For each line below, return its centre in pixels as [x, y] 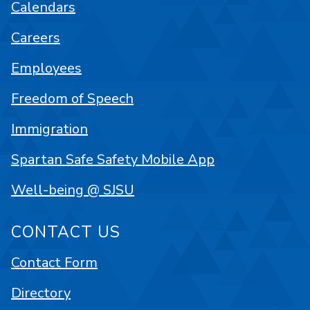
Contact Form [54, 263]
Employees [46, 68]
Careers [36, 38]
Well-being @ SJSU [73, 190]
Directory [41, 293]
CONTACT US [66, 232]
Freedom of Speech [72, 99]
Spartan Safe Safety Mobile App [113, 159]
